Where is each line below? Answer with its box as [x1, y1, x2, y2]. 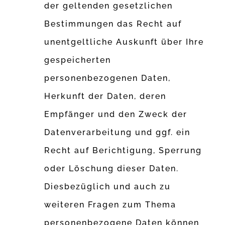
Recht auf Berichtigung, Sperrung [44, 146, 202, 156]
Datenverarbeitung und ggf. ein [44, 128, 191, 138]
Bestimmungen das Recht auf [44, 19, 182, 29]
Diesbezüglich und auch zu [44, 182, 171, 192]
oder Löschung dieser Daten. [44, 164, 179, 174]
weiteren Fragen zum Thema [44, 200, 177, 210]
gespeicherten [44, 55, 111, 65]
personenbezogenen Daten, [44, 73, 171, 83]
